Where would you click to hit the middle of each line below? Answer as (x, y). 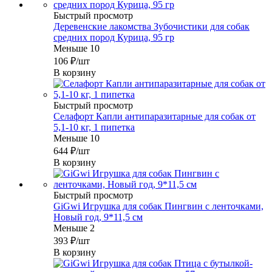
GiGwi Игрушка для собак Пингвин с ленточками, (158, 206)
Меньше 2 (74, 228)
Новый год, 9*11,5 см (98, 217)
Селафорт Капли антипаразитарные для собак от (155, 117)
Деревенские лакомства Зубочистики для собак (151, 27)
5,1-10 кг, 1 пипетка (94, 127)
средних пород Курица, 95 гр (114, 38)
